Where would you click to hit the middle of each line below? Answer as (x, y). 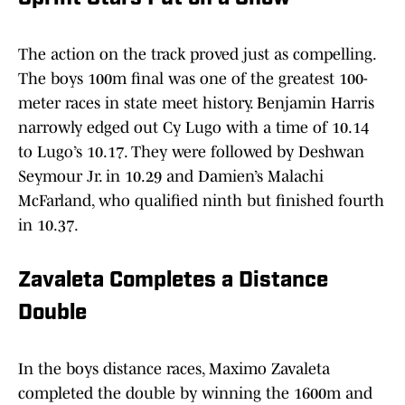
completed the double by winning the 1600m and (195, 394)
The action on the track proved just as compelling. (197, 55)
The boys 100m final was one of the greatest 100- (193, 79)
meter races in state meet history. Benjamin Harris (196, 104)
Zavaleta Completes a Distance (173, 282)
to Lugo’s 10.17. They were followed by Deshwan (191, 152)
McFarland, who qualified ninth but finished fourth (201, 201)
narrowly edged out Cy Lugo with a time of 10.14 (193, 128)
